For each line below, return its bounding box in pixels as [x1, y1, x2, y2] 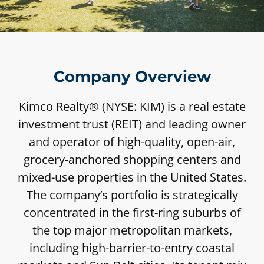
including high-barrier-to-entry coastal [29, 240, 235, 256]
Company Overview [53, 67, 211, 87]
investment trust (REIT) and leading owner [18, 116, 246, 133]
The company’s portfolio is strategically [26, 187, 238, 203]
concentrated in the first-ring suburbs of [23, 204, 241, 221]
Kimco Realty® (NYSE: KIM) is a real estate [18, 98, 246, 115]
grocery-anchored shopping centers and [23, 151, 241, 168]
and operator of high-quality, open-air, [29, 134, 235, 150]
